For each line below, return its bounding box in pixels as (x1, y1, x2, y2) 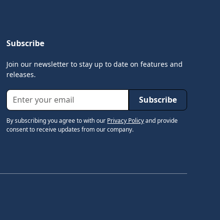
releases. (6, 69, 36, 79)
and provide (144, 116, 178, 125)
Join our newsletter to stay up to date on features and (6, 59, 183, 69)
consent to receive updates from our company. (6, 125, 134, 134)
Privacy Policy (107, 116, 144, 125)
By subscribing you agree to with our (6, 116, 108, 125)
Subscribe (6, 37, 45, 49)
